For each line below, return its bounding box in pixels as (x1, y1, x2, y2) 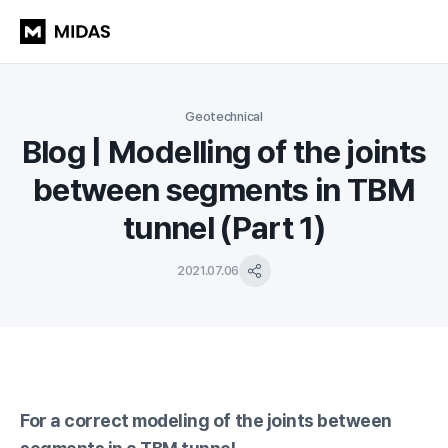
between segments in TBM (32, 171, 416, 209)
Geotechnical (185, 109, 263, 124)
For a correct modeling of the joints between (20, 410, 392, 431)
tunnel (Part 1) (122, 209, 326, 247)
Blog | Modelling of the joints (21, 133, 427, 171)
